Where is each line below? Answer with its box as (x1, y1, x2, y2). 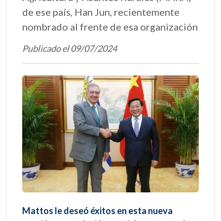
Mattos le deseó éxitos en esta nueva (22, 205, 173, 216)
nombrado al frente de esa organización (22, 21, 198, 33)
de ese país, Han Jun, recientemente (22, 6, 180, 18)
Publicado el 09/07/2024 (22, 43, 117, 54)
